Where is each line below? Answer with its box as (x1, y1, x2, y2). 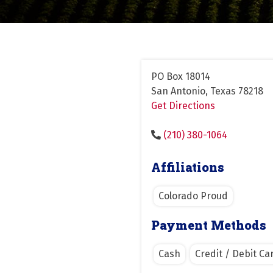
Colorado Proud (158, 190, 228, 202)
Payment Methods (151, 216, 266, 233)
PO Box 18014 (151, 70, 210, 82)
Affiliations (151, 158, 224, 175)
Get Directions (151, 99, 215, 112)
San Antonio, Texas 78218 (151, 85, 263, 97)
